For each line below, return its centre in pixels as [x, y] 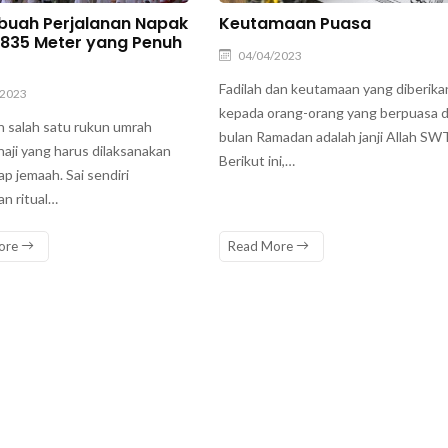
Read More [262, 245]
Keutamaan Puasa [295, 23]
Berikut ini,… [257, 160]
